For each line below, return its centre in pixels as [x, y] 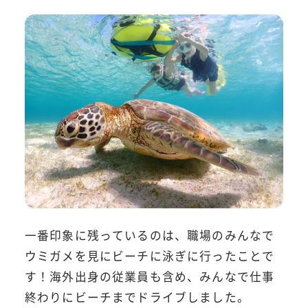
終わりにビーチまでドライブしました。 [137, 297]
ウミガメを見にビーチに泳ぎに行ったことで [150, 255]
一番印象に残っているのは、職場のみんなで [150, 235]
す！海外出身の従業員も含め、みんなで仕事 [150, 276]
